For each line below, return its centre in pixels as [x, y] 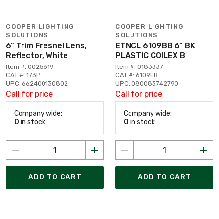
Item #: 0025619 [30, 66]
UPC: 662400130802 [37, 83]
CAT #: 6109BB [137, 75]
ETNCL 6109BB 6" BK [155, 45]
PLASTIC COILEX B [150, 55]
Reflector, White [37, 55]
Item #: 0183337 [139, 66]
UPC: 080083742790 [147, 83]
